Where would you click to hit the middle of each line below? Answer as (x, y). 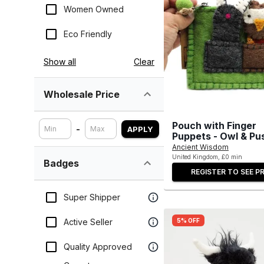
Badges (61, 164)
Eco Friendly (88, 34)
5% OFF (188, 220)
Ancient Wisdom (200, 147)
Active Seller (88, 222)
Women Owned (94, 9)
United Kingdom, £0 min (207, 156)
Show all (60, 61)
